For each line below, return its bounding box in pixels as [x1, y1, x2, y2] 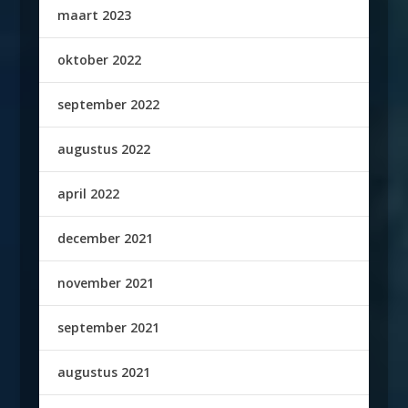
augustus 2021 [56, 363, 150, 381]
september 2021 [56, 319, 159, 336]
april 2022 [56, 185, 119, 202]
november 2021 [56, 274, 154, 291]
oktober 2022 [56, 51, 141, 68]
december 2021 [56, 229, 153, 247]
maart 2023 [56, 6, 131, 24]
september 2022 [56, 96, 159, 113]
